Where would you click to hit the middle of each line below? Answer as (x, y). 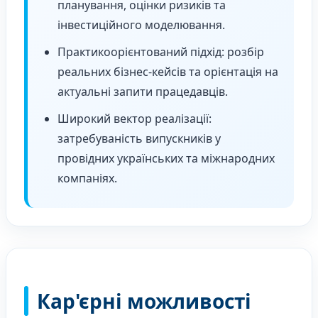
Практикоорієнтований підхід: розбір (161, 52)
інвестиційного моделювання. (141, 25)
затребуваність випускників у (139, 139)
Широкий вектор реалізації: (135, 119)
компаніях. (87, 179)
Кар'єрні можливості (144, 301)
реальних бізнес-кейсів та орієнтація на (168, 72)
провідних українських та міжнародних (166, 159)
